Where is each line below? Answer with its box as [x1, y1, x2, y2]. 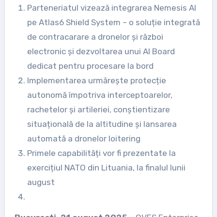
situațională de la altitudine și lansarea [27, 119, 177, 129]
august [27, 177, 55, 187]
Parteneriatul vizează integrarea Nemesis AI [27, 2, 196, 13]
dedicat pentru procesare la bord [27, 61, 154, 71]
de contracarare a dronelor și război [27, 31, 163, 42]
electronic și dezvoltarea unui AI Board [27, 46, 175, 56]
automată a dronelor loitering [27, 133, 140, 143]
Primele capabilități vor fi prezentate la [27, 148, 176, 158]
